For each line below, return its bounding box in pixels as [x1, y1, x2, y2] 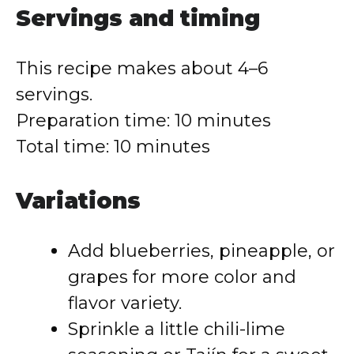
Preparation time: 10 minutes [16, 110, 271, 131]
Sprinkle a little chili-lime [68, 318, 285, 340]
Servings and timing [16, 5, 260, 32]
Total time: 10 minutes [16, 136, 210, 157]
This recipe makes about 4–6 [16, 58, 268, 79]
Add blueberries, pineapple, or [68, 240, 335, 262]
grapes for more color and [68, 266, 296, 288]
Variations [16, 187, 141, 214]
